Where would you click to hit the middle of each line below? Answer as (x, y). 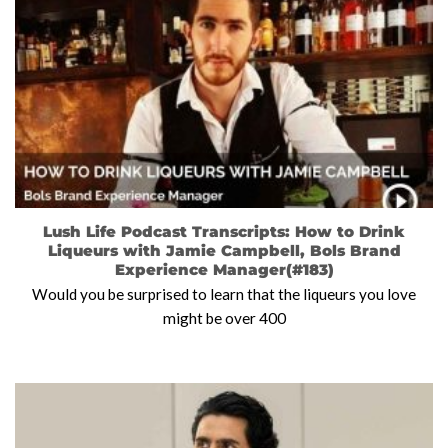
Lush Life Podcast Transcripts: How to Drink (224, 232)
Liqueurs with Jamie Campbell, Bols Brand (224, 251)
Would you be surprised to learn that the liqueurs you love (224, 294)
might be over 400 (224, 318)
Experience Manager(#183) (224, 270)
